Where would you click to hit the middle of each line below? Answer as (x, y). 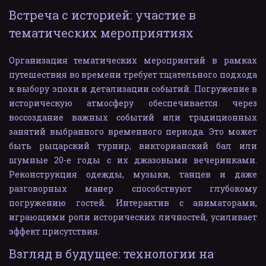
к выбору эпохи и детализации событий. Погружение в (133, 88)
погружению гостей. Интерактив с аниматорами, (133, 202)
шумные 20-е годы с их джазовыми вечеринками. (133, 160)
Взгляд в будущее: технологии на (111, 253)
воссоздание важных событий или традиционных (133, 117)
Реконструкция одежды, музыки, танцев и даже (133, 174)
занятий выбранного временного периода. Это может (133, 131)
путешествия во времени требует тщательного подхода (133, 74)
